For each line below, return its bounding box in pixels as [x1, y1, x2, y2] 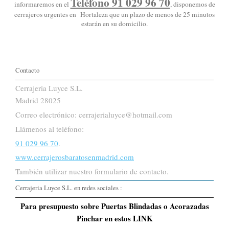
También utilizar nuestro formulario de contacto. [15, 166, 169, 177]
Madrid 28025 [15, 95, 61, 106]
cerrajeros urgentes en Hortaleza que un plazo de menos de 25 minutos [14, 9, 215, 19]
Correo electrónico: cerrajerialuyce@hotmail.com [15, 109, 172, 120]
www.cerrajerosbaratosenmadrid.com [15, 152, 134, 163]
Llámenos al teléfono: [15, 123, 84, 134]
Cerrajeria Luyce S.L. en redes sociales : [15, 183, 122, 193]
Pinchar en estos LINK [76, 212, 153, 224]
